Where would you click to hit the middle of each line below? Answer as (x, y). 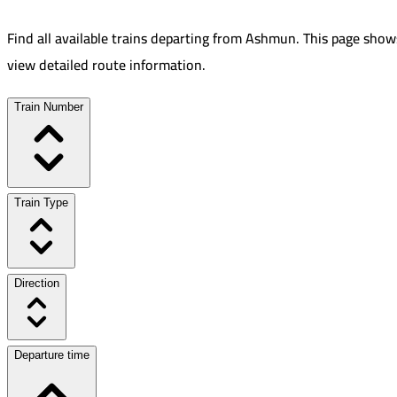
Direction (37, 284)
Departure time (52, 355)
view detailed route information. (106, 65)
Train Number (49, 107)
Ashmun (271, 39)
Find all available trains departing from (125, 39)
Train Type (41, 203)
